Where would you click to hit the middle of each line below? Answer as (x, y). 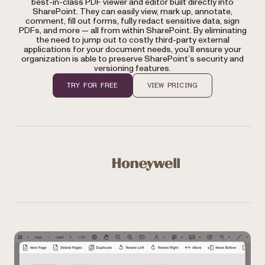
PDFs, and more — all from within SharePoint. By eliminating (132, 30)
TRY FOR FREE (92, 85)
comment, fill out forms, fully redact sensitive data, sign (132, 21)
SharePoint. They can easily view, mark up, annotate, (132, 12)
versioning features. (132, 68)
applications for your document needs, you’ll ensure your (132, 49)
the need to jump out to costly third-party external (132, 40)
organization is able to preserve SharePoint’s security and (132, 59)
